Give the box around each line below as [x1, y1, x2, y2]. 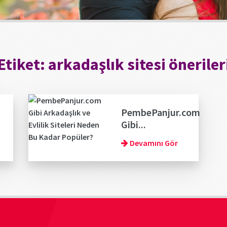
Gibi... [121, 118, 146, 131]
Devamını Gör [128, 138, 178, 148]
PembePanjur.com [121, 106, 200, 119]
